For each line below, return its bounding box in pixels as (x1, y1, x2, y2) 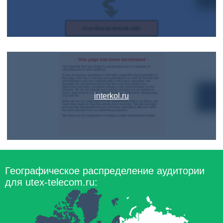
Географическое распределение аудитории (5, 165, 205, 176)
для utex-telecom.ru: (5, 177, 98, 188)
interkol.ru (94, 92, 129, 100)
